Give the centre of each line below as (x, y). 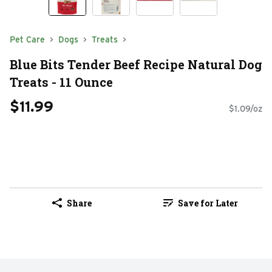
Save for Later (208, 203)
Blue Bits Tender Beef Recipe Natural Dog (136, 64)
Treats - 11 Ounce (61, 82)
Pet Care (27, 39)
